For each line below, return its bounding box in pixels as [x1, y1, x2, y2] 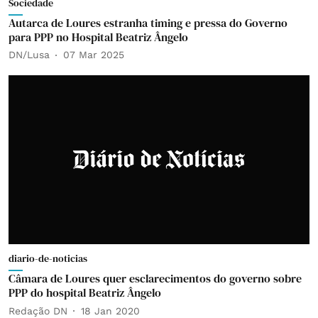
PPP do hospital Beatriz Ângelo [9, 285, 161, 300]
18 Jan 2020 [81, 305, 140, 317]
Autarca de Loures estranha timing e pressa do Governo [9, 14, 287, 31]
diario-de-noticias [9, 251, 87, 265]
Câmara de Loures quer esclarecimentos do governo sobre [9, 270, 302, 286]
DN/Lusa [9, 49, 50, 60]
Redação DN [9, 305, 67, 317]
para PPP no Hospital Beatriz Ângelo [9, 28, 188, 45]
